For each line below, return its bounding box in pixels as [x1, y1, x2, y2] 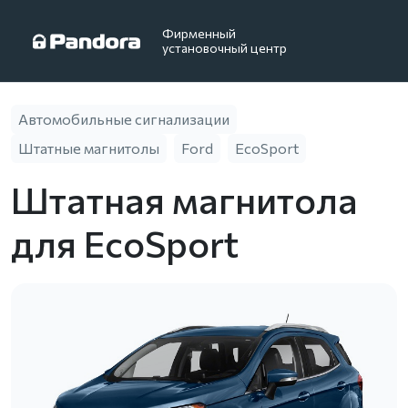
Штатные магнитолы [18, 139, 159, 157]
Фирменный [162, 25, 236, 41]
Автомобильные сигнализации [18, 110, 229, 127]
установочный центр [162, 40, 287, 56]
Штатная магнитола [11, 177, 358, 221]
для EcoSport [11, 220, 239, 265]
